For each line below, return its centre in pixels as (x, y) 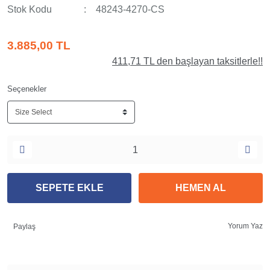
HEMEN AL (201, 188)
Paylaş (24, 226)
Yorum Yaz (245, 226)
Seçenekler (27, 89)
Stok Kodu (30, 9)
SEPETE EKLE (69, 188)
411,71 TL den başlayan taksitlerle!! (187, 61)
